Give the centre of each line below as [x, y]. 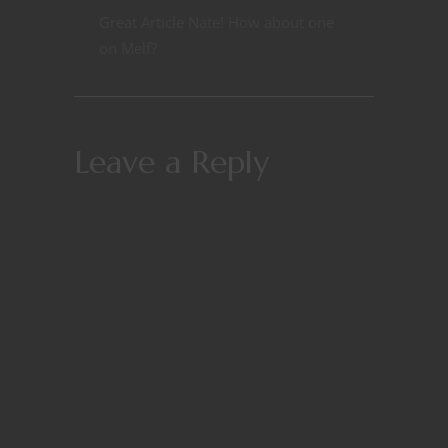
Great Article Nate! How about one [216, 22]
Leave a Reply [171, 162]
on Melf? [128, 48]
